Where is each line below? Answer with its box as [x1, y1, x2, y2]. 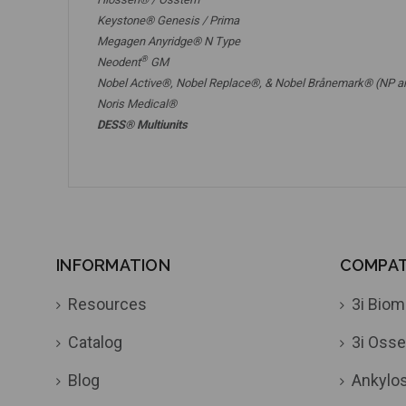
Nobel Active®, [92, 75, 176, 90]
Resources [68, 295, 147, 314]
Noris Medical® [92, 96, 177, 111]
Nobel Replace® [176, 75, 259, 90]
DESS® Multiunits [97, 117, 188, 131]
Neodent [92, 54, 140, 69]
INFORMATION [56, 256, 170, 275]
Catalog [68, 333, 122, 353]
